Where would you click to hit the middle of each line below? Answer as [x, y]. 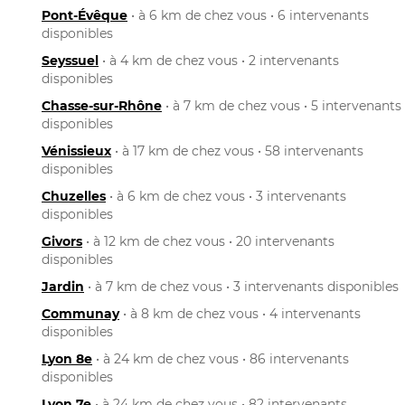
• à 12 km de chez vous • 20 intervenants [208, 241]
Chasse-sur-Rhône [102, 105]
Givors [62, 241]
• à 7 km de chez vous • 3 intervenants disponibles [241, 286]
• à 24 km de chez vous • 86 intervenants [221, 358]
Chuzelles [74, 196]
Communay [80, 313]
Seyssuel [70, 60]
